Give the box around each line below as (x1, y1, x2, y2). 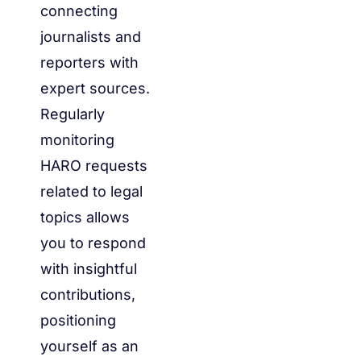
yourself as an (40, 337, 139, 355)
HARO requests (40, 156, 147, 174)
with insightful (40, 259, 137, 277)
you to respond (40, 234, 146, 251)
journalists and (40, 27, 141, 45)
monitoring (40, 131, 114, 148)
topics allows (40, 208, 130, 226)
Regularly (40, 105, 105, 122)
